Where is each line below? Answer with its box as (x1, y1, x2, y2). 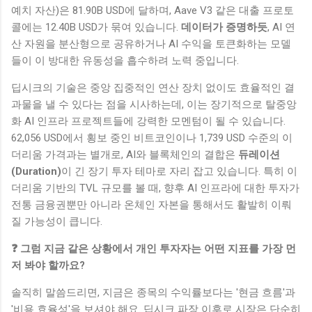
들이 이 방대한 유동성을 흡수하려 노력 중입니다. (11, 54, 239, 68)
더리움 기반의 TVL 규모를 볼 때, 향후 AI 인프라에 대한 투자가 (11, 182, 299, 195)
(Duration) (11, 165, 61, 178)
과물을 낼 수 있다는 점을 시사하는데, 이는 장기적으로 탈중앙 (11, 98, 297, 111)
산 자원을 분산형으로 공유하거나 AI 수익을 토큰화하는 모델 (11, 38, 291, 51)
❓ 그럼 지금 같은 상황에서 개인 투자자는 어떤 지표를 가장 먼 (11, 242, 296, 256)
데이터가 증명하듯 (181, 21, 267, 34)
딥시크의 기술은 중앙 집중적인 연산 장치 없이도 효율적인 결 (11, 81, 295, 95)
